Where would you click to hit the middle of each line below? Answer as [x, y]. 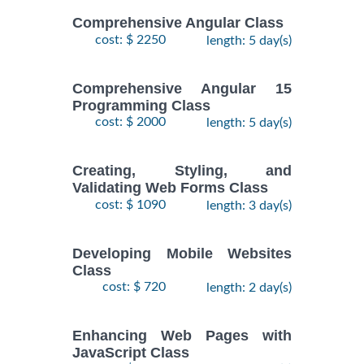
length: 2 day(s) [249, 287]
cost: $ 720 [134, 287]
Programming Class [141, 106]
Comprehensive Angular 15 [182, 88]
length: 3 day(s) [249, 205]
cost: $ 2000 [130, 122]
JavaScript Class [131, 353]
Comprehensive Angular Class [178, 23]
